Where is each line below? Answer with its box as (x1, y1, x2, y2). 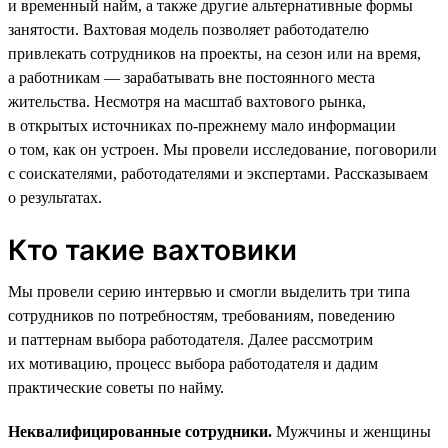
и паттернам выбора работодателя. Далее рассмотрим (8, 330, 373, 348)
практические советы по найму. (8, 378, 224, 396)
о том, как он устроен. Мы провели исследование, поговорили (8, 140, 437, 158)
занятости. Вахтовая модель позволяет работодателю (8, 20, 369, 38)
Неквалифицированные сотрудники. (8, 422, 272, 440)
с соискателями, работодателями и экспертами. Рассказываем (8, 164, 428, 182)
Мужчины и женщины (272, 422, 431, 440)
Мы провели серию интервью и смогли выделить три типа (8, 282, 410, 300)
